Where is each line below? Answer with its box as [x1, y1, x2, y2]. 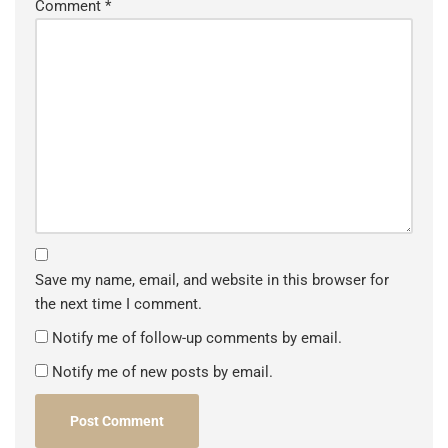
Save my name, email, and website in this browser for [35, 270, 389, 289]
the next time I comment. [35, 294, 202, 313]
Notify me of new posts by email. [52, 362, 273, 381]
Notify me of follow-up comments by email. [52, 328, 342, 347]
